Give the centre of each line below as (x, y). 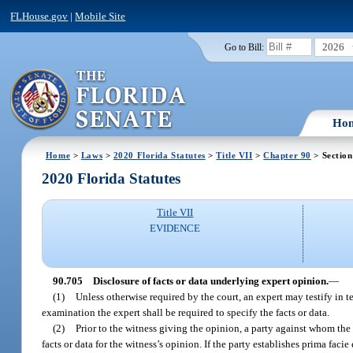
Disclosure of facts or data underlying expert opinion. (210, 281)
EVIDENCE (175, 229)
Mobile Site (100, 16)
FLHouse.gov (39, 16)
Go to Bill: (244, 47)
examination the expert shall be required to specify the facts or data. (186, 312)
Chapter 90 (287, 155)
